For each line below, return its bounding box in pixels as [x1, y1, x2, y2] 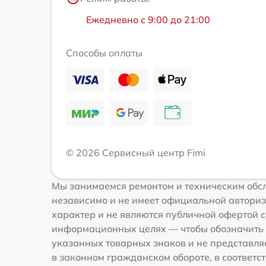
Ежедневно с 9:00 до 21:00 [86, 14, 210, 26]
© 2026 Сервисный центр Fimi [66, 147, 205, 159]
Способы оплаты [66, 47, 142, 59]
